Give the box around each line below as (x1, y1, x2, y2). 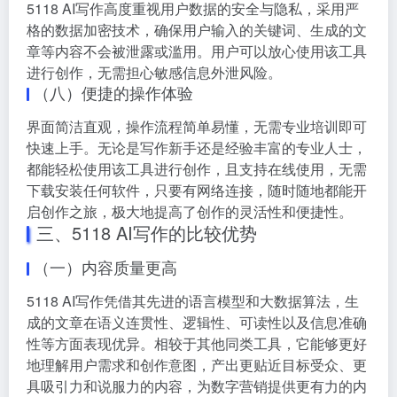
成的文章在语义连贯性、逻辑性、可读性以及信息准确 (27, 311, 367, 332)
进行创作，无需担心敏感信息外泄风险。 (27, 61, 282, 82)
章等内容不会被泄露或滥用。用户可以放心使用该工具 (27, 40, 367, 61)
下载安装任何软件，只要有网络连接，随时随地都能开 (27, 179, 367, 200)
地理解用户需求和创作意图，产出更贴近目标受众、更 (27, 354, 367, 375)
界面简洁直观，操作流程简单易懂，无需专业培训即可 (27, 115, 367, 136)
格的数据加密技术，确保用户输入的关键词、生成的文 (27, 19, 367, 40)
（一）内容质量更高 (34, 254, 177, 278)
